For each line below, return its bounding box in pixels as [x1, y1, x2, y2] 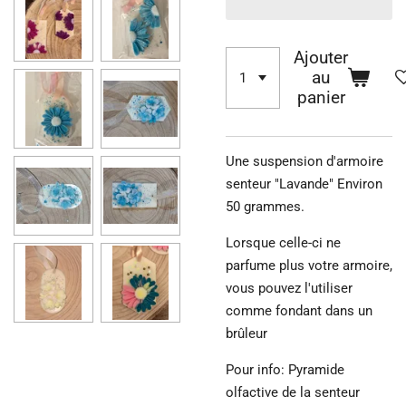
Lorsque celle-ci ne [226, 234, 341, 251]
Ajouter [294, 47, 349, 68]
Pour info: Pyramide [226, 361, 344, 378]
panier [296, 87, 345, 108]
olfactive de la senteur [226, 383, 360, 401]
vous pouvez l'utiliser [226, 279, 353, 296]
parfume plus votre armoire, [226, 256, 392, 274]
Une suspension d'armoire [226, 152, 383, 169]
